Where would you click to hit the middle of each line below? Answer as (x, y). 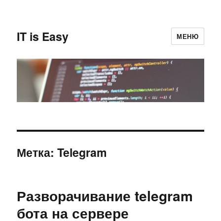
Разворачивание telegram (105, 196)
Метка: (37, 152)
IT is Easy (43, 36)
